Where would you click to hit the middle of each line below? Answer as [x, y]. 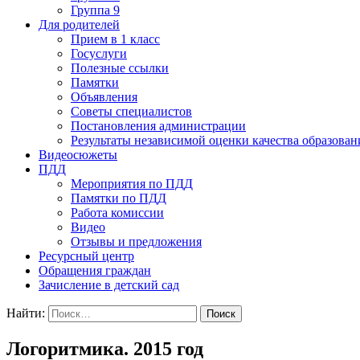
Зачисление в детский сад [109, 284]
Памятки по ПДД [119, 198]
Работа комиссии [117, 212]
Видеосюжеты [78, 154]
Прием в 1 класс [115, 39]
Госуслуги [99, 53]
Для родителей [79, 24]
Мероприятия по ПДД [132, 183]
